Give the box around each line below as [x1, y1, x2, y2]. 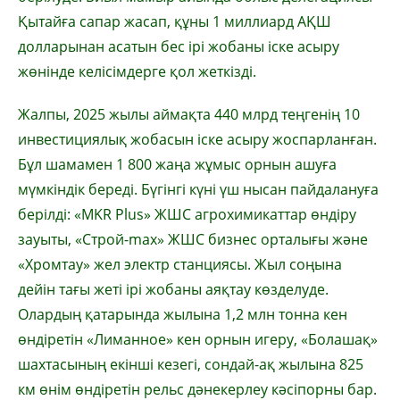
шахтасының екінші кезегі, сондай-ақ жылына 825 [18, 354, 363, 374]
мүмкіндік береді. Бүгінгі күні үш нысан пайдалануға [18, 179, 379, 199]
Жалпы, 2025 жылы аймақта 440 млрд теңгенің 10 [18, 104, 360, 124]
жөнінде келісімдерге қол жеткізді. [18, 62, 256, 81]
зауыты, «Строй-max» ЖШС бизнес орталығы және [18, 229, 368, 249]
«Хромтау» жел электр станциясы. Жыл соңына [18, 254, 342, 274]
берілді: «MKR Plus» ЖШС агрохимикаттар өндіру [18, 204, 356, 224]
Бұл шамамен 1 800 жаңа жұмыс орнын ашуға [18, 154, 337, 174]
